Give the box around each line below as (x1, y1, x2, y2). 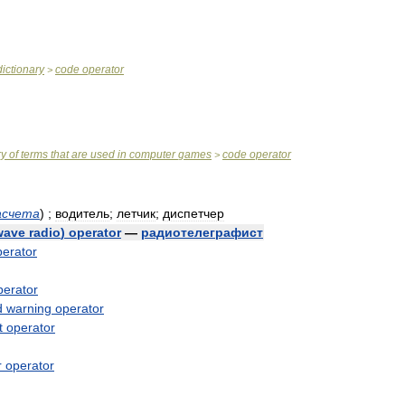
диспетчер (163, 206, 224, 221)
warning (6, 301, 52, 316)
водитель (55, 206, 109, 221)
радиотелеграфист (141, 225, 263, 240)
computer (129, 148, 175, 161)
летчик (117, 206, 155, 221)
